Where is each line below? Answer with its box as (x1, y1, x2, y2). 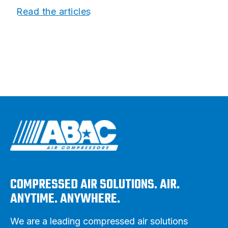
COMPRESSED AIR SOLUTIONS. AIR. (10, 175, 180, 195)
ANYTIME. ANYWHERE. (10, 189, 120, 210)
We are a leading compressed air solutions (10, 216, 188, 227)
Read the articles (16, 6, 91, 17)
